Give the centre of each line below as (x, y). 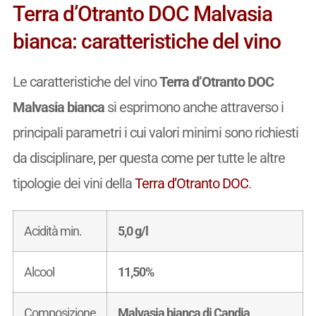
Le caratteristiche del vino (86, 81)
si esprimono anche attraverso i (194, 107)
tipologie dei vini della (73, 183)
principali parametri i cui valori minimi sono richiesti (155, 132)
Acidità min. (53, 231)
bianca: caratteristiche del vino (146, 41)
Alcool (39, 272)
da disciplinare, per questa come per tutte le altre (148, 158)
